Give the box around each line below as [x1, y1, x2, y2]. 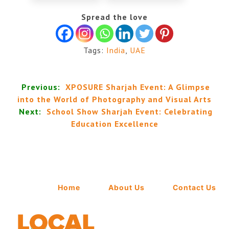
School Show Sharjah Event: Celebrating [47, 106, 213, 117]
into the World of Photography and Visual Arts [17, 94, 212, 105]
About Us [108, 182, 145, 192]
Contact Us [173, 182, 216, 192]
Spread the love [81, 12, 148, 22]
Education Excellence [71, 119, 158, 129]
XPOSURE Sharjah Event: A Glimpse [65, 82, 210, 93]
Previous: [21, 82, 60, 93]
